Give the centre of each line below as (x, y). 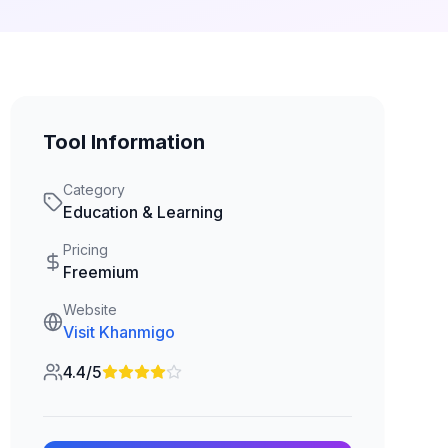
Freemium (100, 272)
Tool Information (123, 142)
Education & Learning (142, 212)
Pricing (85, 249)
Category (93, 189)
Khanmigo (136, 332)
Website (89, 309)
